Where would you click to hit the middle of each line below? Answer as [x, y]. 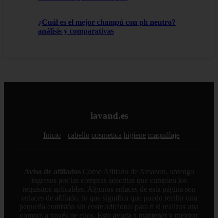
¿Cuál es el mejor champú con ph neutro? [107, 22]
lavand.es [109, 116]
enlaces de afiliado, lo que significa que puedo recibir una [109, 198]
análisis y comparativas [76, 31]
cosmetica [107, 135]
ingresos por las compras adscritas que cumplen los [109, 181]
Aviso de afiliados [52, 172]
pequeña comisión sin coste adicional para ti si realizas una [109, 207]
